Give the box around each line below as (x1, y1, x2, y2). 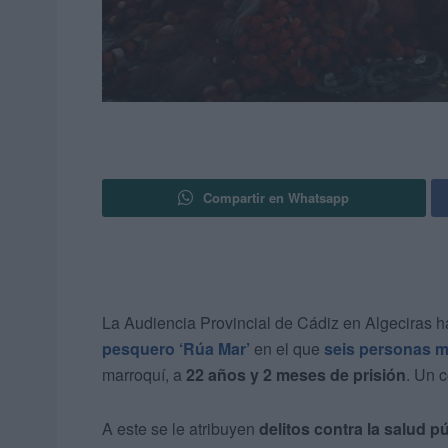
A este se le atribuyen (102, 417, 259, 441)
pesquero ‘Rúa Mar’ (102, 337, 250, 361)
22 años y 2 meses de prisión (186, 363, 406, 387)
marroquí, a (102, 363, 186, 387)
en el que (250, 337, 324, 361)
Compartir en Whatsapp (203, 188, 350, 208)
